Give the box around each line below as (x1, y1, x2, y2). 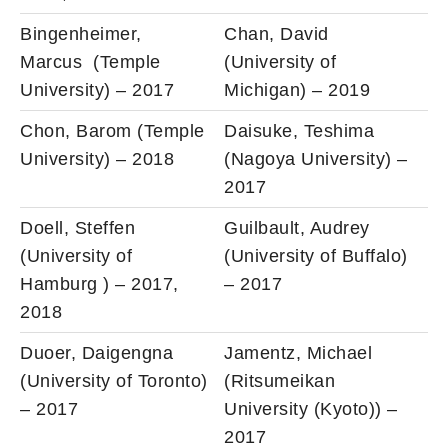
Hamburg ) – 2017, (20, 273, 179, 294)
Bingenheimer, (20, 23, 142, 44)
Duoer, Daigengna (20, 342, 173, 363)
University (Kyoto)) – (224, 398, 398, 419)
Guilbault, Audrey (224, 217, 370, 238)
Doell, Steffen (20, 217, 135, 238)
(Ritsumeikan (224, 370, 335, 391)
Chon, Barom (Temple (20, 120, 205, 141)
